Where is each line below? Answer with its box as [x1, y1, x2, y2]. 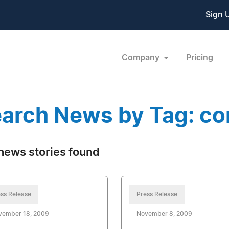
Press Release [136, 191, 177, 197]
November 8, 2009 [136, 211, 192, 217]
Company [121, 53, 162, 62]
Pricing [186, 53, 213, 62]
